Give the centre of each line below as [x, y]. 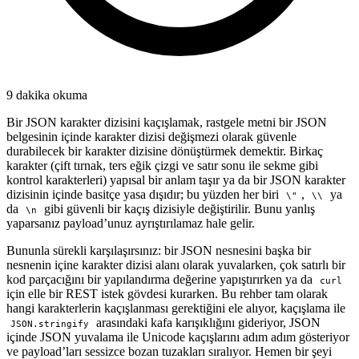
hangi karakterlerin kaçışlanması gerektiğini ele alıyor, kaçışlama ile [176, 308]
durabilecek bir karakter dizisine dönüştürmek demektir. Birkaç [165, 151]
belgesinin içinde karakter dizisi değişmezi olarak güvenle [151, 136]
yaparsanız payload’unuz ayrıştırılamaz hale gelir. [131, 223]
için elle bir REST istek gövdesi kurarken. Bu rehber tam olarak [167, 293]
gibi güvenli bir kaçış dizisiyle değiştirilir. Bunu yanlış [177, 208]
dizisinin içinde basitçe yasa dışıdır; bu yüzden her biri [144, 194]
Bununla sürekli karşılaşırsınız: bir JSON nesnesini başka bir [159, 250]
